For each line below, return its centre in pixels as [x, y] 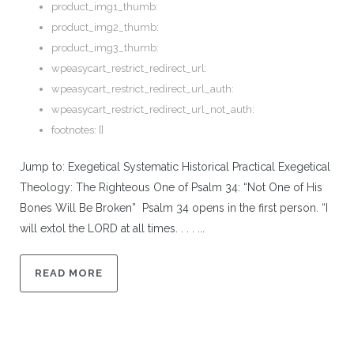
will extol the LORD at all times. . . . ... [112, 228]
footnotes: [74, 130]
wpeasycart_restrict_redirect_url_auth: [143, 88]
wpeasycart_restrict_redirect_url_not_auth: [153, 109]
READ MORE [69, 273]
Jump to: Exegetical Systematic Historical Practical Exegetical [175, 166]
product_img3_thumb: [105, 47]
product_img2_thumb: [105, 27]
